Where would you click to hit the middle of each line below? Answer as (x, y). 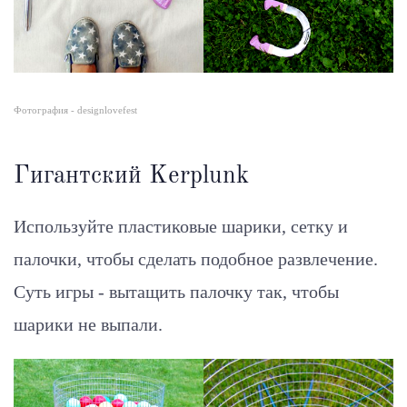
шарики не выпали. (88, 325)
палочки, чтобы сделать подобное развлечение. (196, 259)
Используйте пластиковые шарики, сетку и (181, 227)
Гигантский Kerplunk (131, 176)
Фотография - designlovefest (75, 111)
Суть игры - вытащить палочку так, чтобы (176, 292)
